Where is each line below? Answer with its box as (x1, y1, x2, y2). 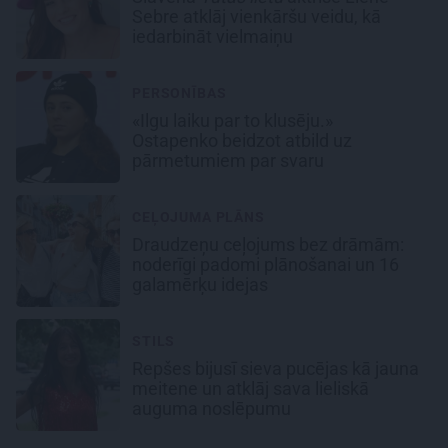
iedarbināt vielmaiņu (132, 26, 297, 48)
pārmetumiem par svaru (132, 150, 328, 172)
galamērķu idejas (132, 274, 272, 296)
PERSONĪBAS (132, 85, 227, 102)
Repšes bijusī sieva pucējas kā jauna (132, 358, 419, 380)
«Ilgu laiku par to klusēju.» (132, 110, 333, 132)
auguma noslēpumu (132, 398, 295, 420)
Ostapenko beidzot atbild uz (132, 130, 352, 152)
